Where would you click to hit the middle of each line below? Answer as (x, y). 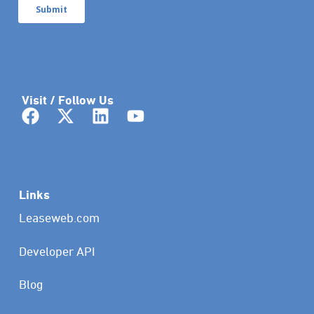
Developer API (57, 251)
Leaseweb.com (59, 218)
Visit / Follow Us (67, 100)
